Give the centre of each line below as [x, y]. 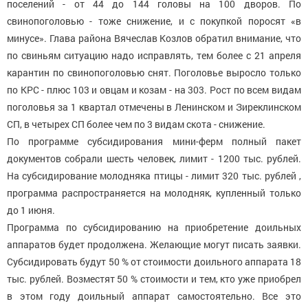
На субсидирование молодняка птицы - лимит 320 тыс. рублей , [154, 176]
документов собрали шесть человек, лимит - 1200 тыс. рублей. [154, 159]
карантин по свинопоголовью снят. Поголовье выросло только [154, 73]
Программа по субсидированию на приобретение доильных [154, 228]
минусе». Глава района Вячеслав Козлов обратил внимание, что [154, 38]
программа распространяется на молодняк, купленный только [154, 193]
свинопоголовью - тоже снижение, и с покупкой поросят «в [154, 21]
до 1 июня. [31, 210]
